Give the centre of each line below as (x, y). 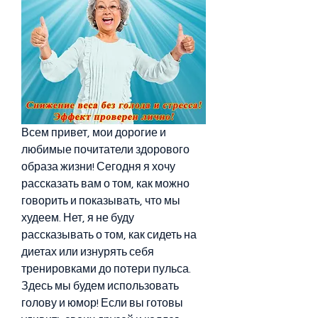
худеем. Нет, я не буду (78, 218)
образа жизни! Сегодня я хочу (98, 166)
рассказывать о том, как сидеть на (109, 235)
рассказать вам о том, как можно (105, 183)
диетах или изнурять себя (88, 252)
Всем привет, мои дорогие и (94, 132)
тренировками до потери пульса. (106, 269)
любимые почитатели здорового (105, 149)
